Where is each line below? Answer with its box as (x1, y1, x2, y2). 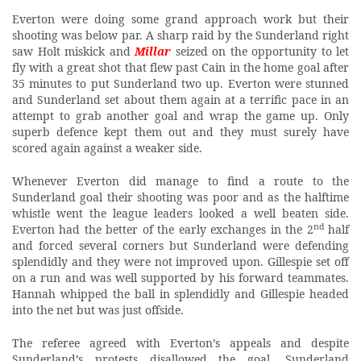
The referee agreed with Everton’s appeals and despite (12, 334, 349, 351)
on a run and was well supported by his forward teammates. (12, 269, 349, 285)
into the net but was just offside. (12, 301, 184, 317)
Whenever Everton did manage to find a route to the (12, 172, 349, 189)
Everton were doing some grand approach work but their (12, 10, 349, 27)
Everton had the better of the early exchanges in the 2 (12, 221, 313, 237)
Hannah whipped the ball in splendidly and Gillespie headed (12, 285, 349, 301)
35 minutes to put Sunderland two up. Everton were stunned (12, 75, 349, 91)
